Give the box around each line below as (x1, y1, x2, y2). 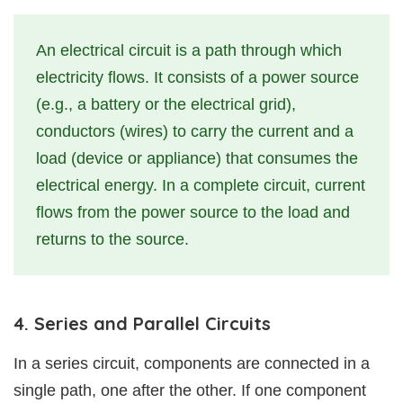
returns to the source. (36, 229, 189, 248)
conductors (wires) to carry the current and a (36, 121, 354, 140)
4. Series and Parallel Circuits (13, 311, 271, 335)
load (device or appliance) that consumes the (36, 148, 358, 167)
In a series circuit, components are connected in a (13, 354, 370, 372)
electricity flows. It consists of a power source (36, 67, 359, 86)
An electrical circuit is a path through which (36, 40, 342, 59)
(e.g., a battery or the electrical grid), (36, 94, 296, 113)
